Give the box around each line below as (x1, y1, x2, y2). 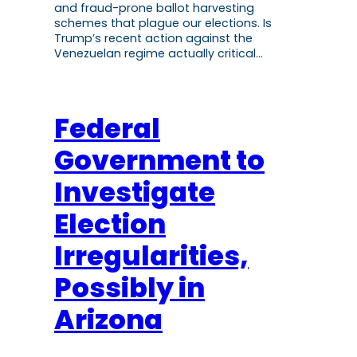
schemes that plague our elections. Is (54, 15, 272, 32)
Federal (54, 110, 160, 148)
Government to (54, 142, 265, 180)
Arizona (54, 301, 163, 339)
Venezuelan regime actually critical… (54, 45, 263, 62)
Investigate (54, 174, 215, 212)
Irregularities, (54, 237, 249, 276)
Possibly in (54, 269, 205, 308)
